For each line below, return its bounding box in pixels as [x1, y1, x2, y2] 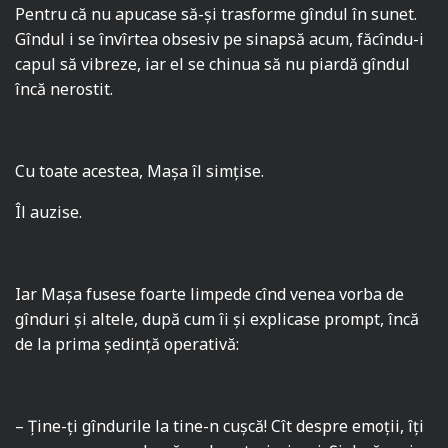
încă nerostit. [15, 78, 114, 101]
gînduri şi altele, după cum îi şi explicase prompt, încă [15, 308, 420, 331]
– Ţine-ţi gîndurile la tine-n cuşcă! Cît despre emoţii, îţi [15, 415, 425, 438]
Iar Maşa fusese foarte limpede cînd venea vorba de [15, 283, 405, 306]
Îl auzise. [15, 201, 83, 224]
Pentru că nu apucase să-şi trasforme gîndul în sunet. [15, 3, 418, 26]
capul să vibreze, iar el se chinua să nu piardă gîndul [15, 53, 411, 76]
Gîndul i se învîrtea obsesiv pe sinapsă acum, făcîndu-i [15, 28, 425, 51]
